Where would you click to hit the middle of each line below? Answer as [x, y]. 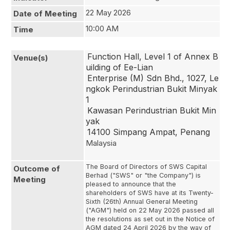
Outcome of [37, 169]
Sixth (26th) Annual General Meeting [142, 202]
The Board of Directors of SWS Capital [146, 167]
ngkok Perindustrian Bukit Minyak [151, 89]
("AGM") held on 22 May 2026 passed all [150, 210]
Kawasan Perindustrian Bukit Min [152, 110]
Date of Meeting [45, 14]
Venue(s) [31, 58]
